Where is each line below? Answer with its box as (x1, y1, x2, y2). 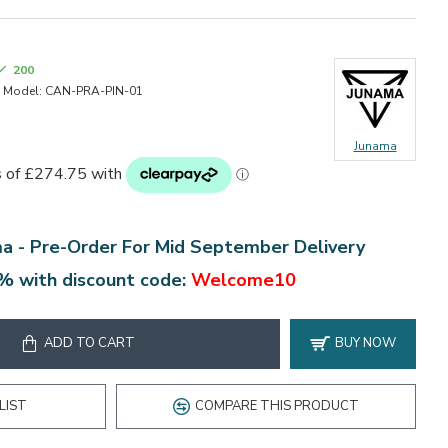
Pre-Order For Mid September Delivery (30, 235, 365, 259)
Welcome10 (190, 268, 296, 293)
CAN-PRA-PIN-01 (45, 83, 143, 99)
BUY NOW (335, 334, 396, 353)
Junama (353, 138, 397, 154)
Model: (3, 83, 42, 99)
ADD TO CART (43, 334, 135, 353)
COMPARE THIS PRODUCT (195, 396, 359, 415)
